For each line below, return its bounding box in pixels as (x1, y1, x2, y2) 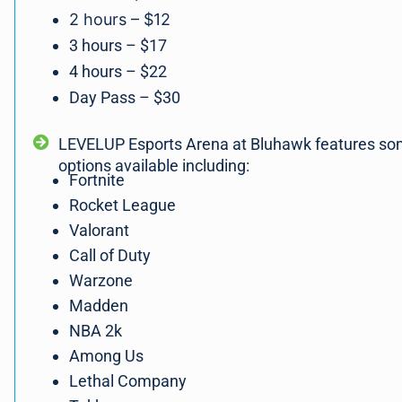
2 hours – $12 (69, 10, 170, 30)
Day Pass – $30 (69, 88, 180, 108)
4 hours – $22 (69, 62, 167, 82)
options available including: (57, 156, 249, 176)
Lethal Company (69, 371, 187, 391)
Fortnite (69, 170, 125, 190)
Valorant (69, 221, 129, 240)
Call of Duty (69, 246, 151, 266)
